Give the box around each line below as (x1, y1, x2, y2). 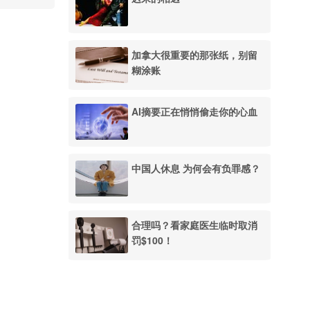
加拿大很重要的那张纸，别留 (131, 47, 257, 62)
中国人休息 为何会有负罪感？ (131, 161, 260, 175)
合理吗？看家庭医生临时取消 (131, 217, 257, 232)
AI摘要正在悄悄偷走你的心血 (131, 104, 257, 118)
